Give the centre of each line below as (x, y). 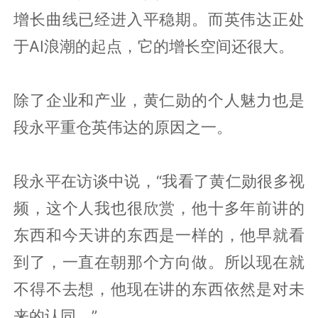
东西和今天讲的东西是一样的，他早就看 (159, 235)
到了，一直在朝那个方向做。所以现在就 (159, 262)
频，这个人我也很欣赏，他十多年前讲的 (159, 208)
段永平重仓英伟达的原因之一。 (123, 127)
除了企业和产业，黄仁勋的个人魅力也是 (159, 100)
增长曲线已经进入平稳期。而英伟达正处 (159, 19)
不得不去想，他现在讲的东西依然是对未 (159, 289)
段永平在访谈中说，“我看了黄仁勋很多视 (159, 181)
